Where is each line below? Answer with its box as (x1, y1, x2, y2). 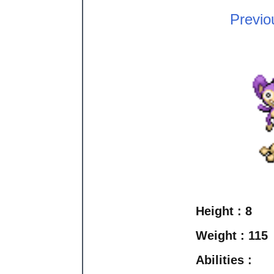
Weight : (196, 229, 249, 243)
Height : (196, 204, 246, 218)
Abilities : (196, 253, 253, 267)
